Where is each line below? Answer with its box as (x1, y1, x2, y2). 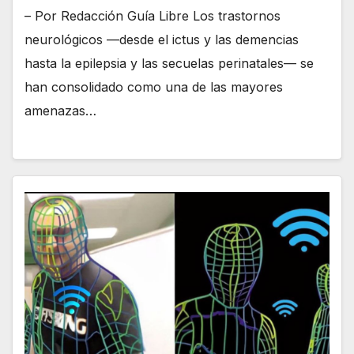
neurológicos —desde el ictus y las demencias (24, 32, 299, 48)
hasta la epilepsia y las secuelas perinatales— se (24, 55, 314, 72)
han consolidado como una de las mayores (24, 79, 283, 96)
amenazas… (24, 103, 96, 119)
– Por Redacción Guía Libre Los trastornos (24, 8, 281, 24)
